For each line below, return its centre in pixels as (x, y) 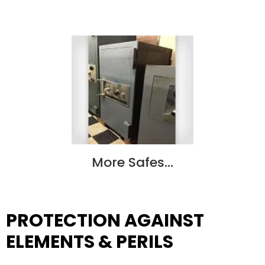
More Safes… (132, 162)
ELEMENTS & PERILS (90, 242)
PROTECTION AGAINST (105, 221)
